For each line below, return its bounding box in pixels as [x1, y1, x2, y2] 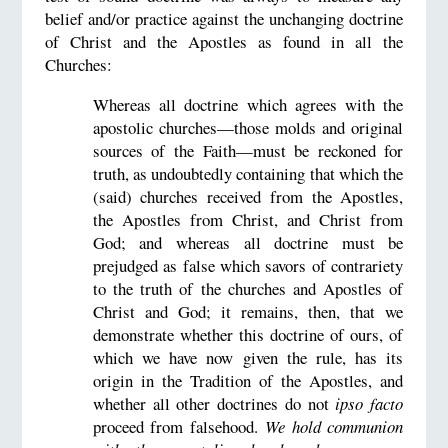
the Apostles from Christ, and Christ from [92, 207, 404, 231]
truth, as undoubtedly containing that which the [92, 161, 404, 185]
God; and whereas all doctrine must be [92, 230, 404, 254]
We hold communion [264, 414, 404, 438]
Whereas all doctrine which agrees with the [92, 92, 404, 116]
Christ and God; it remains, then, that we [92, 299, 404, 323]
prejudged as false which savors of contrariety [92, 253, 404, 277]
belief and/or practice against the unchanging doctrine [44, 7, 404, 30]
